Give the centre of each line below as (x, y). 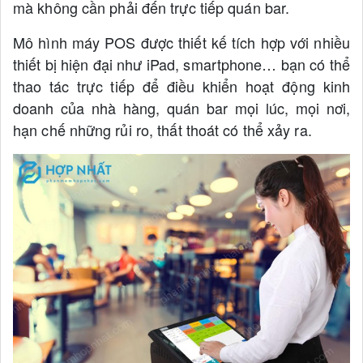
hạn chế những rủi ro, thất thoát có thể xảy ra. (162, 130)
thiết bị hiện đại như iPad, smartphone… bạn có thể (181, 64)
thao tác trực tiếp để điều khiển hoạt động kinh (181, 86)
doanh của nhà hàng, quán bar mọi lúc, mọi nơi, (181, 108)
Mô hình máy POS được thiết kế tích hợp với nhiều (181, 42)
